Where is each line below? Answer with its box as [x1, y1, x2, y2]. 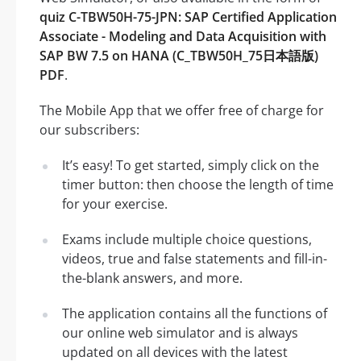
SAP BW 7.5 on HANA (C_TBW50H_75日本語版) [39, 47, 318, 65]
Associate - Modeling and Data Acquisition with [39, 27, 326, 46]
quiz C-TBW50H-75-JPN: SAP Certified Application [39, 8, 337, 27]
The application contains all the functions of [62, 305, 327, 323]
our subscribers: [39, 121, 139, 139]
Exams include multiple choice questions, [62, 230, 312, 249]
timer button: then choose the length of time [62, 176, 334, 194]
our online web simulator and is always [62, 324, 298, 342]
